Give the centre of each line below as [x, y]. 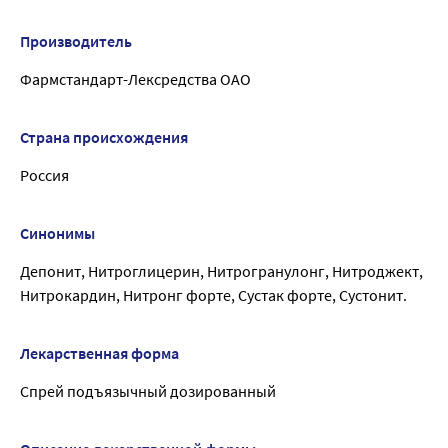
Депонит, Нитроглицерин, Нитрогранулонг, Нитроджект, [221, 271]
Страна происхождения [104, 137]
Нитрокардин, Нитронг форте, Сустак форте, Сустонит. [213, 295]
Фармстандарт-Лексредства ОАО [135, 79]
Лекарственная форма [99, 353]
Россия [44, 175]
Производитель [76, 41]
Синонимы [57, 233]
